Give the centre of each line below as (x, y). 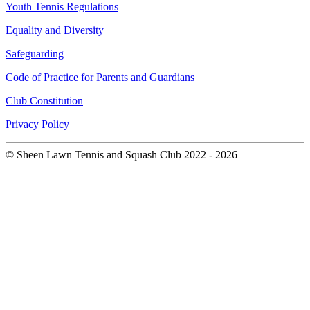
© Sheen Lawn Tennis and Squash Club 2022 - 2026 (121, 155)
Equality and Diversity (55, 30)
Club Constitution (44, 101)
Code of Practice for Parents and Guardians (100, 77)
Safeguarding (35, 54)
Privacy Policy (37, 125)
